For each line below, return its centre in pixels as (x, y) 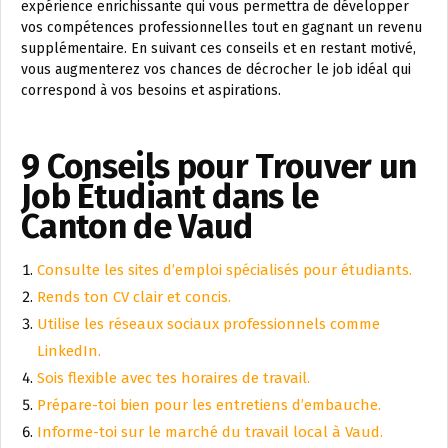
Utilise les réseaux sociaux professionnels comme (208, 324)
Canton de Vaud (137, 226)
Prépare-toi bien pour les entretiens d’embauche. (209, 405)
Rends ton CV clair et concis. (134, 297)
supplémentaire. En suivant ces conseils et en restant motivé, (218, 48)
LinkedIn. (69, 351)
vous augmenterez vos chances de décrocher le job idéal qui (216, 69)
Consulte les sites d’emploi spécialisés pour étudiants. (224, 270)
